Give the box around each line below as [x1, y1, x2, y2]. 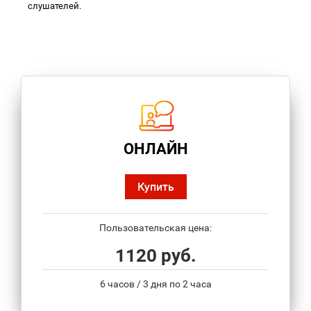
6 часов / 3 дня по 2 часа [99, 278, 212, 290]
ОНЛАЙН [123, 140, 188, 158]
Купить [137, 180, 174, 194]
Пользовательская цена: [99, 222, 212, 234]
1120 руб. [115, 245, 196, 267]
